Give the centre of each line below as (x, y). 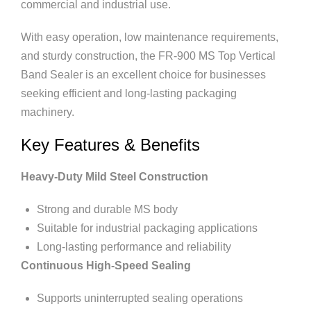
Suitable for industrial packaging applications (147, 228)
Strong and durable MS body (107, 209)
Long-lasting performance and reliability (134, 247)
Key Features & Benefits (110, 145)
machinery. (48, 112)
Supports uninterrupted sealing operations (140, 298)
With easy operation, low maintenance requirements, (150, 37)
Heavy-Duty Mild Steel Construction (115, 177)
